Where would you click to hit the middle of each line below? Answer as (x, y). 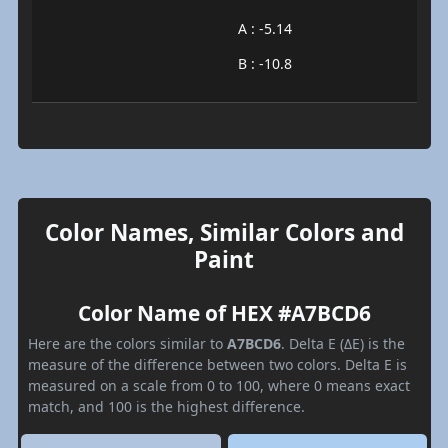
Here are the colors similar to (127, 343)
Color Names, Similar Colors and (224, 232)
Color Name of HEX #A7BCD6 (224, 312)
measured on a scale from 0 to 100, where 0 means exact (219, 385)
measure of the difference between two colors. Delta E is (217, 364)
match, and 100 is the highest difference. (166, 406)
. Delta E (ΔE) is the (343, 343)
